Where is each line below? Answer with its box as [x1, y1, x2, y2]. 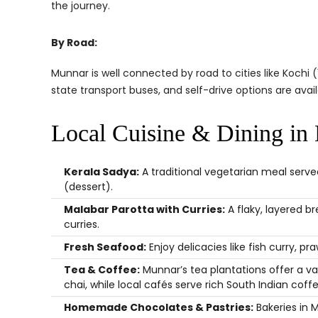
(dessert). [64, 180, 113, 194]
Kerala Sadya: [64, 165, 139, 179]
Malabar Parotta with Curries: [64, 202, 225, 216]
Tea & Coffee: [64, 263, 140, 277]
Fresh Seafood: [64, 240, 146, 254]
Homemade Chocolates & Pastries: [64, 300, 253, 314]
